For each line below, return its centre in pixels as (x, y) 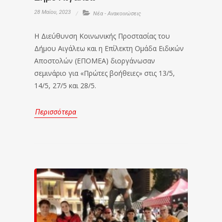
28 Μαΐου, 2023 (53, 12)
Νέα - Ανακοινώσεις (117, 14)
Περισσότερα (56, 112)
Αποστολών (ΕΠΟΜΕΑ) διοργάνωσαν (95, 61)
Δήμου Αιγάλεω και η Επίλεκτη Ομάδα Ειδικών (109, 48)
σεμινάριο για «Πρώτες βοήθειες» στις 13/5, (105, 73)
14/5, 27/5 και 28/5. (65, 85)
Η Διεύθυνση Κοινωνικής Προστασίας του (102, 36)
